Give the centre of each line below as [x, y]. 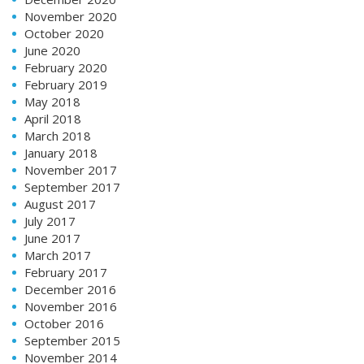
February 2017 [66, 272]
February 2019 [66, 84]
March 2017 [58, 255]
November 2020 [71, 16]
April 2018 [53, 118]
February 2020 [66, 67]
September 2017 [72, 186]
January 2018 [61, 152]
